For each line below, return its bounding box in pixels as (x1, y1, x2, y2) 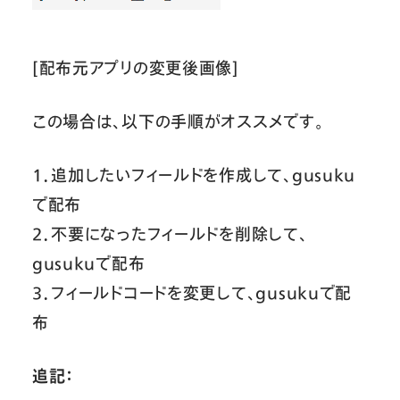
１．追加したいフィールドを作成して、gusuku (31, 163, 356, 186)
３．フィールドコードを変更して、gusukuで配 (31, 281, 353, 304)
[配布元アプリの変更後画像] (31, 56, 239, 79)
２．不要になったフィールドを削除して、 (31, 222, 308, 245)
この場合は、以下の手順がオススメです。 (31, 110, 324, 132)
